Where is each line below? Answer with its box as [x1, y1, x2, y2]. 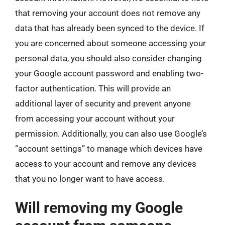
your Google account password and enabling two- [15, 68, 203, 78]
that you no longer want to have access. [15, 173, 165, 184]
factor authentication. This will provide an [15, 83, 171, 93]
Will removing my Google [15, 199, 183, 216]
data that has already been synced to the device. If [15, 23, 204, 33]
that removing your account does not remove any [15, 8, 200, 18]
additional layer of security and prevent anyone [15, 98, 191, 108]
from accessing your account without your [15, 113, 175, 124]
